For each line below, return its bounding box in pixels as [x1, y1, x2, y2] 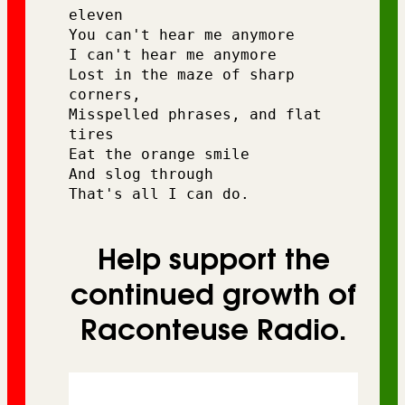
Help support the [97, 246, 330, 275]
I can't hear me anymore [69, 46, 286, 64]
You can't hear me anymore [69, 26, 295, 44]
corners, [69, 86, 141, 104]
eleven [69, 6, 132, 24]
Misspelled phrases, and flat [69, 106, 322, 124]
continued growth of [71, 281, 356, 310]
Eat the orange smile [69, 146, 250, 164]
